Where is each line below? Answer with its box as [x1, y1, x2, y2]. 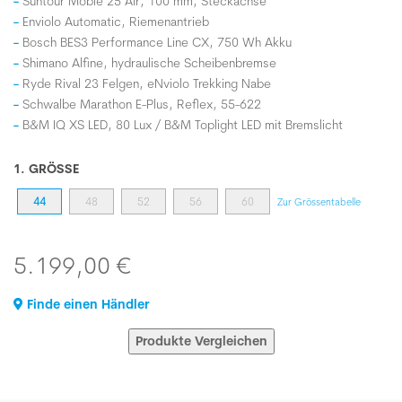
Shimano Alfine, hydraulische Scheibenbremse [22, 55, 276, 71]
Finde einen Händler [23, 296, 149, 312]
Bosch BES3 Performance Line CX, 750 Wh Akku [22, 34, 292, 50]
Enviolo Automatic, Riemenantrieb [22, 13, 209, 30]
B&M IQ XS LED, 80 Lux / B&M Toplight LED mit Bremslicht [22, 117, 343, 133]
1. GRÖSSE [13, 161, 73, 177]
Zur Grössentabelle [277, 195, 361, 208]
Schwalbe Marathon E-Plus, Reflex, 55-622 [22, 96, 261, 112]
